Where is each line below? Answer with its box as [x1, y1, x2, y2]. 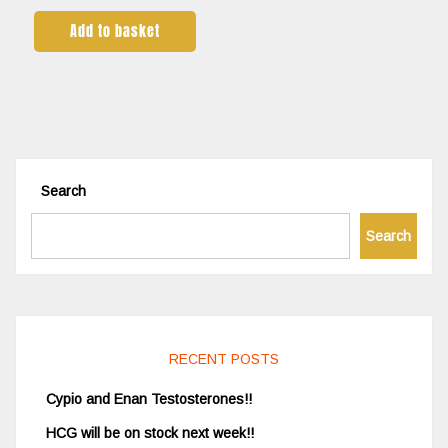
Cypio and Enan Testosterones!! [46, 391, 252, 408]
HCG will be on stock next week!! [46, 425, 254, 442]
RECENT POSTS [169, 351, 279, 368]
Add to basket [70, 21, 161, 43]
